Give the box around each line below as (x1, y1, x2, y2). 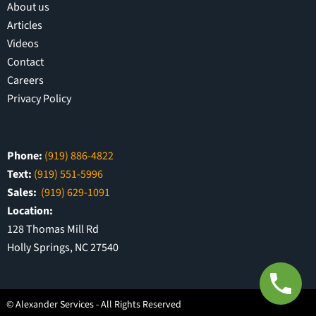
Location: (7, 202, 53, 219)
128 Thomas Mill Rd (7, 221, 99, 237)
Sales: (7, 184, 37, 200)
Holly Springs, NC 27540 (7, 239, 119, 255)
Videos (7, 35, 39, 51)
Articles (7, 17, 42, 33)
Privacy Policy (7, 90, 71, 107)
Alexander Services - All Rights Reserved (15, 298, 181, 312)
